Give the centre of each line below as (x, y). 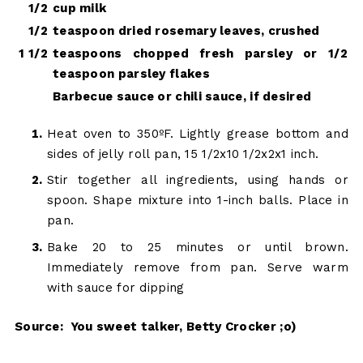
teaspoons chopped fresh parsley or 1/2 (200, 53)
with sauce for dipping (115, 287)
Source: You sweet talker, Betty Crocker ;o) (156, 327)
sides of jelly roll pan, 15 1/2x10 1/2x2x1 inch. (183, 154)
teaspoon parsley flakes (131, 73)
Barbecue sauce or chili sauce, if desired (182, 96)
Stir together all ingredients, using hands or (198, 180)
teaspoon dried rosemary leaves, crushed (186, 30)
